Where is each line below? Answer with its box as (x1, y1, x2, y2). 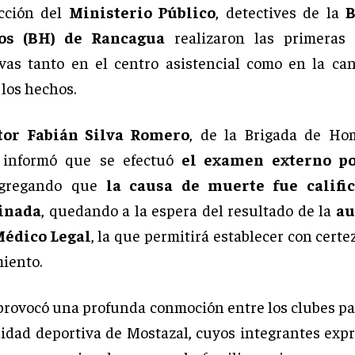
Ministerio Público (68, 2, 216, 22)
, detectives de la (216, 2, 346, 22)
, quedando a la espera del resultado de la (41, 200, 336, 220)
